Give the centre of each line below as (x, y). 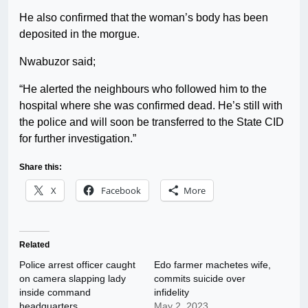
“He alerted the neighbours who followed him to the (143, 89)
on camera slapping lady (73, 279)
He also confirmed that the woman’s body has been (144, 18)
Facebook (121, 191)
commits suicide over (200, 279)
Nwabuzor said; (57, 62)
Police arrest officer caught (77, 265)
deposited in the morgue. (79, 34)
